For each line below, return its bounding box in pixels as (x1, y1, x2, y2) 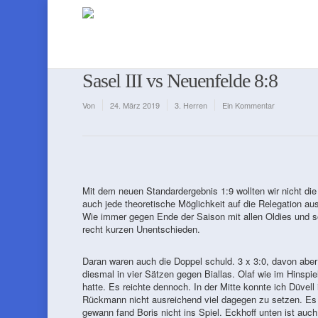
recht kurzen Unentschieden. (82, 222, 200, 236)
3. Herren (174, 99, 207, 111)
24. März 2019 (109, 99, 160, 111)
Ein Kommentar (221, 99, 275, 111)
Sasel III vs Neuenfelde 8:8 (82, 70, 278, 92)
